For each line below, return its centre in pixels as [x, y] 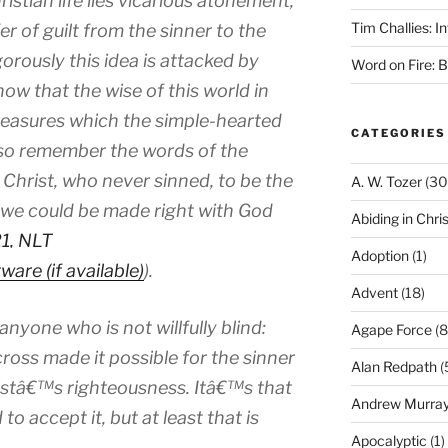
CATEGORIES [398, 133]
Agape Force [391, 330]
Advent [374, 293]
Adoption [379, 256]
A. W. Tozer [386, 182]
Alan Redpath [393, 367]
